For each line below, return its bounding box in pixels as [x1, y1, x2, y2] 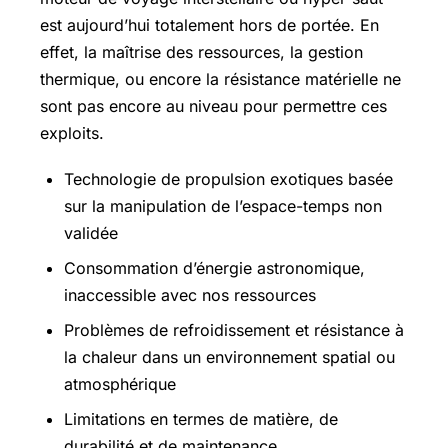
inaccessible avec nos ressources [64, 285, 316, 305]
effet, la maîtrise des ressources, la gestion [40, 41, 363, 62]
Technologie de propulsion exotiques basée [64, 169, 393, 189]
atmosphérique [64, 374, 176, 394]
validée [64, 223, 118, 243]
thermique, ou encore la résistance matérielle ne [40, 68, 401, 89]
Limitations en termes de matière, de [64, 409, 338, 429]
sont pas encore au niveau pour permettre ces [40, 95, 387, 116]
